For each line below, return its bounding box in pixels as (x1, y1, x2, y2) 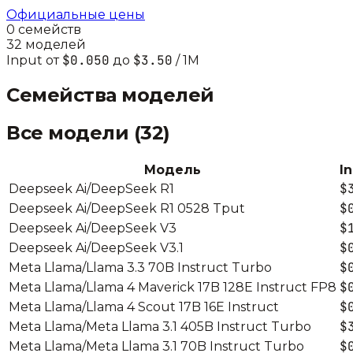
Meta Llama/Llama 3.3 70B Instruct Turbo (9, 259, 272, 275)
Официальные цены (6, 6, 145, 22)
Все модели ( (6, 121, 141, 144)
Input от (6, 52, 62, 68)
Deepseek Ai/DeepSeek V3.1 (9, 240, 184, 255)
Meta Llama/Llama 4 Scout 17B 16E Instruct (9, 299, 279, 314)
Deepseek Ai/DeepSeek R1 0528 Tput (9, 200, 245, 216)
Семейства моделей (6, 83, 214, 106)
